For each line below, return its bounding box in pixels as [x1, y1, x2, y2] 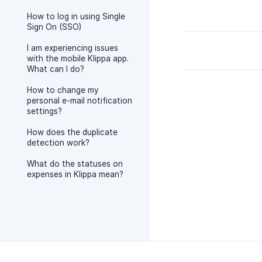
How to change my [27, 85, 99, 95]
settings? [27, 106, 62, 116]
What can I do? [27, 64, 84, 74]
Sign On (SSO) [27, 22, 81, 32]
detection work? [27, 138, 89, 147]
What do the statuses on [27, 159, 123, 168]
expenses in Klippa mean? [27, 170, 123, 179]
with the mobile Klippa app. [27, 54, 129, 63]
